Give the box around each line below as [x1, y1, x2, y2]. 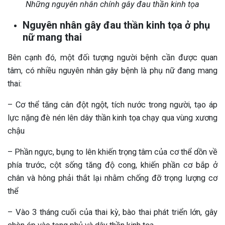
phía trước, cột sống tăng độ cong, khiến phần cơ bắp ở [8, 160, 217, 170]
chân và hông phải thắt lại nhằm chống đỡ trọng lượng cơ [8, 173, 217, 183]
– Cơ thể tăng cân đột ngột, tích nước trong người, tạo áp [8, 99, 217, 109]
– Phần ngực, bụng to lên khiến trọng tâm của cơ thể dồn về [8, 147, 217, 157]
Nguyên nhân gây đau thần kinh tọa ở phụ [23, 19, 210, 31]
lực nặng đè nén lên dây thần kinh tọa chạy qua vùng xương [8, 113, 217, 123]
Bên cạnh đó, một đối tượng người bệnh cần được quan [8, 52, 217, 62]
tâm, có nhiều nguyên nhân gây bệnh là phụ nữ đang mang [8, 65, 217, 75]
